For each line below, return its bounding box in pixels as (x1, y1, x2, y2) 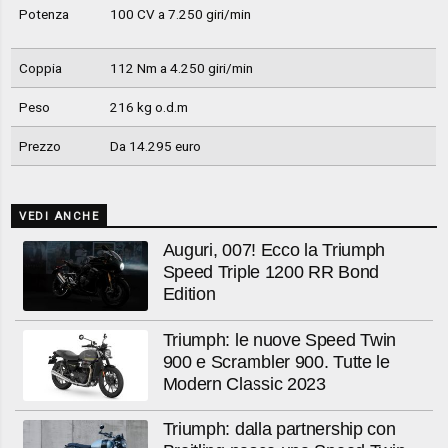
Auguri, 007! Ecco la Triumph (162, 240, 386, 261)
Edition (162, 284, 216, 305)
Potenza (18, 6, 69, 23)
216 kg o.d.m (109, 99, 188, 116)
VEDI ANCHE (19, 209, 100, 223)
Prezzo (18, 138, 61, 155)
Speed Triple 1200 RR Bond (162, 262, 379, 283)
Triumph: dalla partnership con (162, 419, 396, 440)
